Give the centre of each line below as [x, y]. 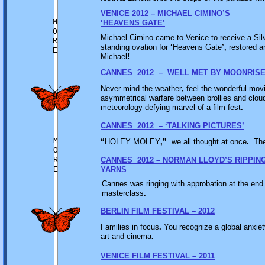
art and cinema [126, 236]
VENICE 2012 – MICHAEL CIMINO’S [165, 13]
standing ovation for [135, 47]
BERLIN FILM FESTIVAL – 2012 [158, 211]
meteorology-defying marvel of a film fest [171, 107]
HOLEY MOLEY [132, 142]
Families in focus [130, 227]
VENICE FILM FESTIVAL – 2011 [158, 256]
